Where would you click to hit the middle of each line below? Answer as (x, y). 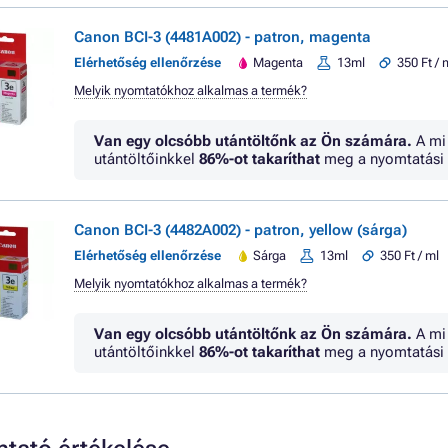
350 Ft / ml (410, 255)
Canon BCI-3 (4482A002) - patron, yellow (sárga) (240, 230)
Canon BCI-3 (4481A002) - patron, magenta (222, 37)
